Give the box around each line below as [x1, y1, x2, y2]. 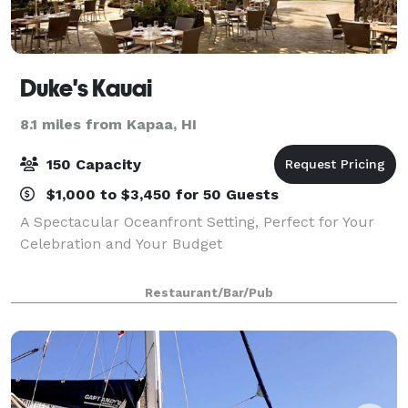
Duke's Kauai [20, 74, 152, 102]
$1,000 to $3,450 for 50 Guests [42, 185, 279, 203]
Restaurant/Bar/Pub [144, 285, 273, 300]
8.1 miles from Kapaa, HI [20, 115, 197, 133]
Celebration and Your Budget [20, 234, 222, 252]
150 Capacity [42, 155, 141, 173]
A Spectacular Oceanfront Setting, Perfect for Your [20, 212, 374, 230]
